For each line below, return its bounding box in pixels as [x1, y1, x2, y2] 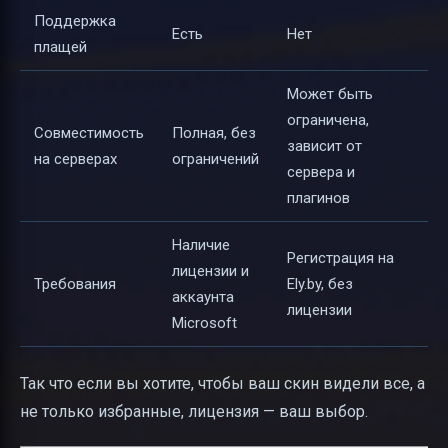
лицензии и [172, 262, 249, 281]
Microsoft [172, 314, 237, 333]
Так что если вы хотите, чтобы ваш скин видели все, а [20, 373, 425, 393]
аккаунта [172, 288, 234, 307]
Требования [34, 275, 116, 294]
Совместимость [34, 124, 144, 143]
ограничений [172, 150, 259, 169]
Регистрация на [287, 249, 394, 268]
